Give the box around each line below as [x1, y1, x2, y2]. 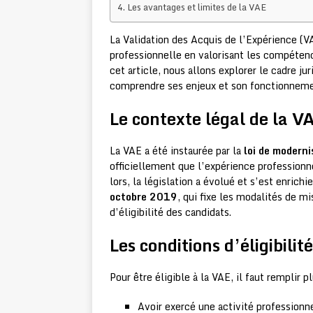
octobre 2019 [110, 189, 177, 205]
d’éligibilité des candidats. [110, 204, 231, 221]
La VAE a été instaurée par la [110, 143, 244, 159]
